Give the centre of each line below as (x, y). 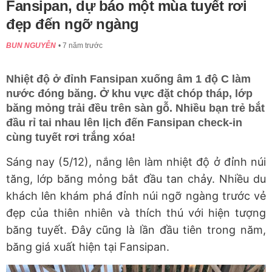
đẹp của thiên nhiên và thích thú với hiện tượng (136, 213)
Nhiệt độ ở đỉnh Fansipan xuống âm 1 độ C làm (128, 79)
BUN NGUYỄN (31, 46)
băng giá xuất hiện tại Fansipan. (88, 247)
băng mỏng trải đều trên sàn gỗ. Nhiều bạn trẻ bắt (135, 108)
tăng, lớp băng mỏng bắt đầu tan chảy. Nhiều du (136, 179)
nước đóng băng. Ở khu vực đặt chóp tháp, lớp (129, 94)
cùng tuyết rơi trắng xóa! (71, 138)
